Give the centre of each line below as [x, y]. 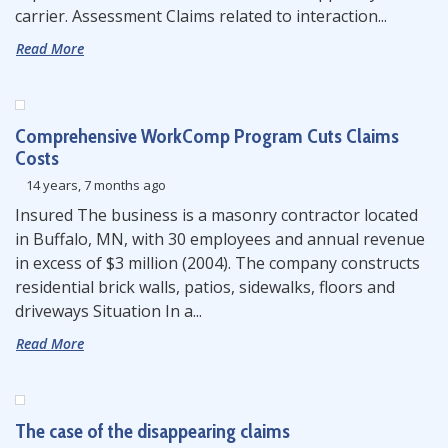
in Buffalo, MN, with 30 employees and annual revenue [220, 239]
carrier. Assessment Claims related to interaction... [201, 16]
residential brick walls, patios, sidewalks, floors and [205, 287]
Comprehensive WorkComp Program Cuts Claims [207, 136]
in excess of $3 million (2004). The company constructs [217, 263]
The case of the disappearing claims [152, 431]
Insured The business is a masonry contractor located [216, 215]
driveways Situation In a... [108, 311]
